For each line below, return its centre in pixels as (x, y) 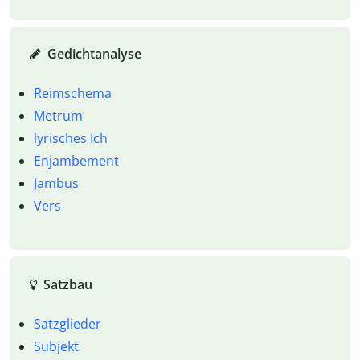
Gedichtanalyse (94, 53)
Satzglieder (67, 323)
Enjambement (76, 160)
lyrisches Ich (70, 138)
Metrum (58, 115)
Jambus (56, 183)
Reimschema (72, 93)
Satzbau (67, 284)
